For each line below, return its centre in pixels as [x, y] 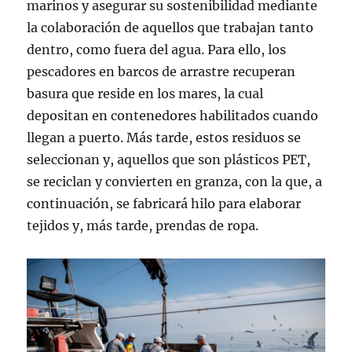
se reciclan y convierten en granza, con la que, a [175, 182]
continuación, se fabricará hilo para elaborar [164, 204]
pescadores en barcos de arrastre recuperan [161, 72]
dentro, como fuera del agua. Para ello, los [157, 50]
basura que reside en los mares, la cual [145, 94]
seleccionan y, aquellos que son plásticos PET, [169, 160]
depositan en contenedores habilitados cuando [173, 116]
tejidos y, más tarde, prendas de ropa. [143, 226]
